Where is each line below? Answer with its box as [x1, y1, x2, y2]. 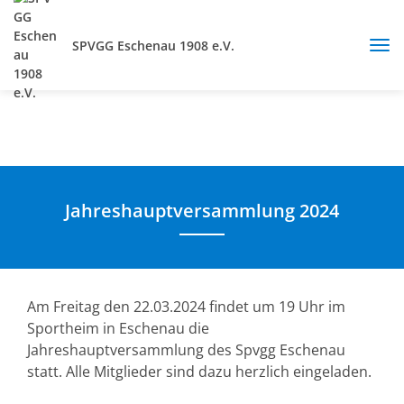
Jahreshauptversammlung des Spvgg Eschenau [27, 340, 345, 360]
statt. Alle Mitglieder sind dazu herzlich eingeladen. [27, 362, 372, 381]
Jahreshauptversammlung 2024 [65, 197, 339, 223]
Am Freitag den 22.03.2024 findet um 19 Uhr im [27, 297, 345, 317]
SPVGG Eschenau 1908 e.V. [72, 36, 234, 54]
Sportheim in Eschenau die [27, 318, 209, 338]
